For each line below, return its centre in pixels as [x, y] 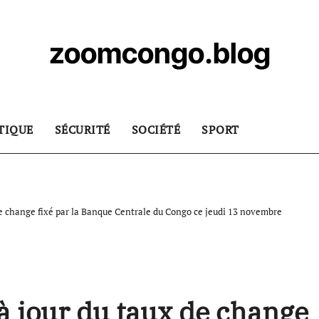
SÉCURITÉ [82, 130]
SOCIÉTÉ [156, 130]
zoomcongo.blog [159, 53]
